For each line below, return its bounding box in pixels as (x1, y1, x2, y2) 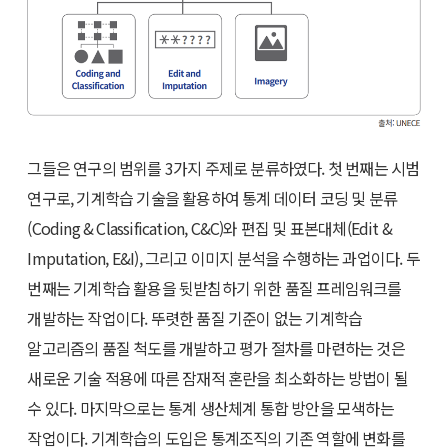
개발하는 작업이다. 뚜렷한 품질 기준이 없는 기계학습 (27, 306, 363, 331)
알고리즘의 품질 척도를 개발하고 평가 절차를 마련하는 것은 (27, 336, 405, 361)
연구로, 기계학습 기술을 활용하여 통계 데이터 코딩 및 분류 (27, 186, 398, 211)
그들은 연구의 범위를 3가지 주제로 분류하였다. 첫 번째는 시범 (27, 156, 420, 181)
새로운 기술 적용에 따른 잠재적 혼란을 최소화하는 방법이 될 (27, 366, 409, 391)
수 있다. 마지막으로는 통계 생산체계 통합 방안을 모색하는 (27, 396, 394, 421)
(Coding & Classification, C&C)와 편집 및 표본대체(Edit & (27, 216, 393, 241)
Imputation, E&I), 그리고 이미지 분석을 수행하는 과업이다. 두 (27, 246, 420, 271)
